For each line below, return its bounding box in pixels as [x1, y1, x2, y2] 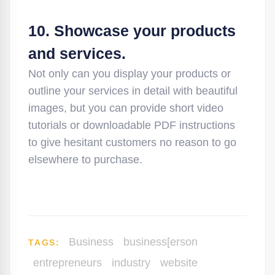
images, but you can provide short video [28, 102, 223, 114]
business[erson [123, 236, 198, 248]
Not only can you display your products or [28, 68, 231, 80]
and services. [28, 45, 126, 62]
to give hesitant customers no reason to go [28, 136, 236, 149]
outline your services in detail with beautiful [28, 85, 238, 97]
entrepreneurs [33, 257, 102, 269]
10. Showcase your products [28, 22, 236, 39]
